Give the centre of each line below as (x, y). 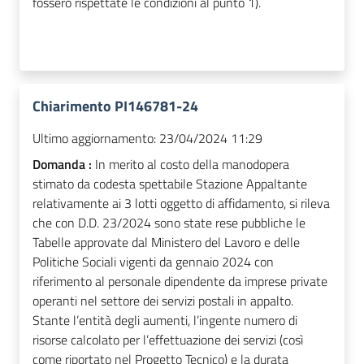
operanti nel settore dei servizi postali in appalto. (163, 300)
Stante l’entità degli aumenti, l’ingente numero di (165, 320)
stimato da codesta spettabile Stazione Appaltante (170, 183)
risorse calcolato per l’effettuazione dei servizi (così (168, 339)
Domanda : (64, 164)
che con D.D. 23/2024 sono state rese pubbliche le (169, 222)
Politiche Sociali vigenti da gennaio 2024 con (153, 261)
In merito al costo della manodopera (192, 164)
